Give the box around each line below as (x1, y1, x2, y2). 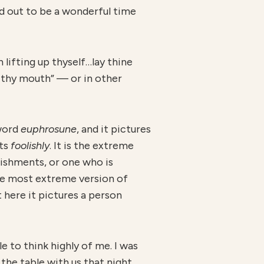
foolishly (11, 139, 49, 152)
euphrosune (21, 123, 77, 136)
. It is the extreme (49, 139, 134, 152)
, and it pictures (77, 123, 151, 136)
